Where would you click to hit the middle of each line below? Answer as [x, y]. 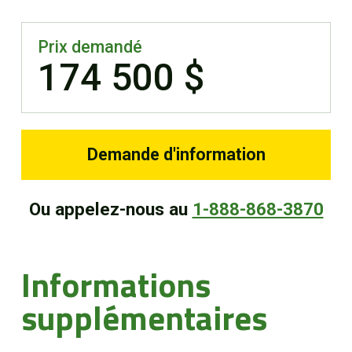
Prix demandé [90, 46]
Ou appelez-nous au [110, 210]
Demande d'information [176, 155]
